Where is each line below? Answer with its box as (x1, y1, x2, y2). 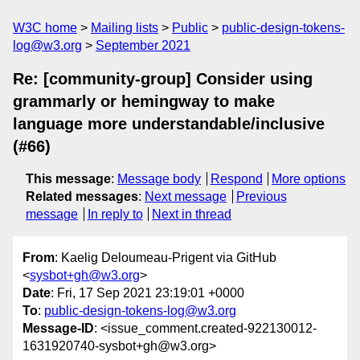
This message (26, 172, 111, 186)
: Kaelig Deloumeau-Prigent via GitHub (55, 251, 276, 265)
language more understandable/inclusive (13, 115, 325, 133)
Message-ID (22, 321, 94, 336)
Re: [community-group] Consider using (13, 70, 313, 88)
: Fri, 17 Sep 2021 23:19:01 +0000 (51, 286, 244, 301)
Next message (145, 190, 227, 203)
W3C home (13, 21, 77, 35)
